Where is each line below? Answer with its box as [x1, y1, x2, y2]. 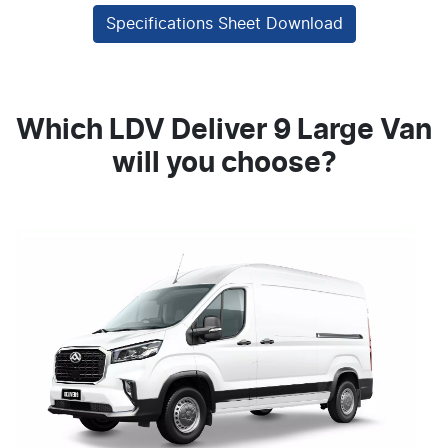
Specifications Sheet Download [105, 16, 343, 32]
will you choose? [111, 150, 337, 178]
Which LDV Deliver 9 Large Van [16, 117, 432, 145]
